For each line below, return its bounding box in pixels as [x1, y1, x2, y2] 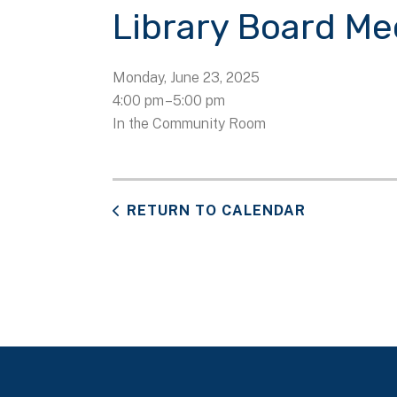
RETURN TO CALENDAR [127, 201, 306, 219]
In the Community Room [113, 114, 266, 132]
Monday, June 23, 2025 [113, 68, 260, 86]
